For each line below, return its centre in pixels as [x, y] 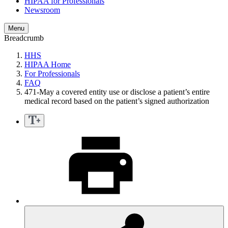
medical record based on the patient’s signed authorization [117, 101]
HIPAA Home [48, 65]
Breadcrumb [24, 38]
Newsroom [42, 10]
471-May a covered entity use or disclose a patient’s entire [117, 92]
